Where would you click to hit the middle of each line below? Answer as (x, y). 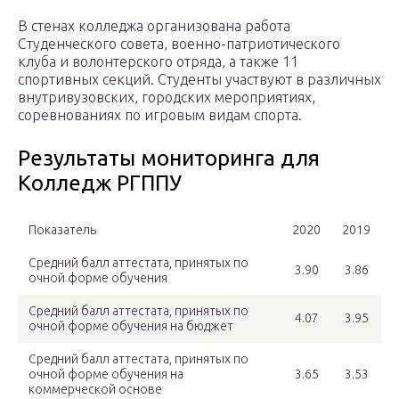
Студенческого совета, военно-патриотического (179, 44)
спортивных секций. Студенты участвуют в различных (199, 80)
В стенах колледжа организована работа (154, 26)
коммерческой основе (95, 390)
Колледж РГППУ (100, 183)
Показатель (62, 230)
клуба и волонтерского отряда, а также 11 (158, 62)
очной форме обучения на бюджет (131, 326)
